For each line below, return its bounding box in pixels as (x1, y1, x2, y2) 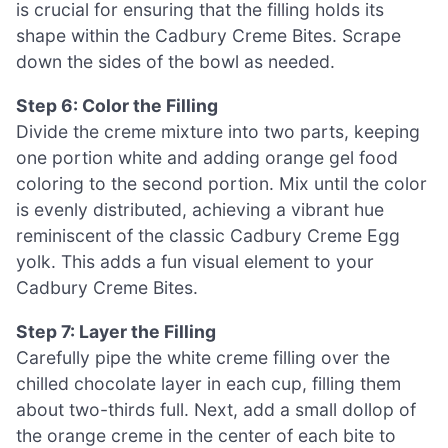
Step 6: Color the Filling (16, 95, 218, 116)
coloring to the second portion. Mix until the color (16, 173, 427, 194)
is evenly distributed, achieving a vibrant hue (16, 199, 384, 220)
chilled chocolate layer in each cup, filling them (16, 372, 401, 394)
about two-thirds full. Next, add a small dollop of (16, 398, 416, 420)
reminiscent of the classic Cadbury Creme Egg (16, 225, 400, 246)
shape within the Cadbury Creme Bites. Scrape (16, 25, 401, 47)
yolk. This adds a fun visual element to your (16, 251, 374, 272)
